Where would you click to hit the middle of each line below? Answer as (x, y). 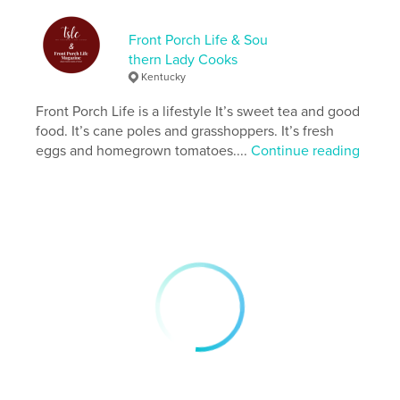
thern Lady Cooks (183, 59)
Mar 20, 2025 (165, 17)
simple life (73, 97)
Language (68, 44)
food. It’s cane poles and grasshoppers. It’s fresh (185, 131)
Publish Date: (79, 17)
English (124, 44)
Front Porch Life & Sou (199, 40)
